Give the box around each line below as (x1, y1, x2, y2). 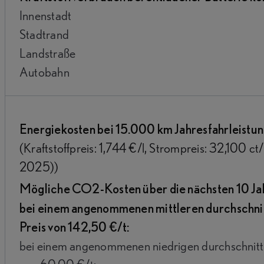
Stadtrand (19, 26, 70, 42)
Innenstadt (19, 7, 72, 24)
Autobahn (19, 64, 70, 80)
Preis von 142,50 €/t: (19, 218, 130, 235)
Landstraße (19, 45, 76, 61)
